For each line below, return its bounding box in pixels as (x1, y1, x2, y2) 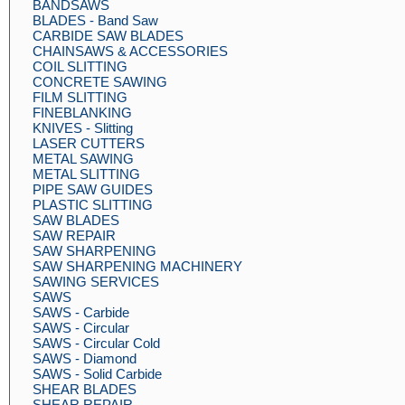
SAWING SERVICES (33, 274, 159, 289)
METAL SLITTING (33, 166, 140, 182)
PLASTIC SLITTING (33, 197, 153, 212)
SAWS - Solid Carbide (33, 366, 162, 381)
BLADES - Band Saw (33, 13, 158, 28)
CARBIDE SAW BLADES (33, 28, 184, 43)
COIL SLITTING (33, 59, 127, 74)
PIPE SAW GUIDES (33, 182, 153, 197)
